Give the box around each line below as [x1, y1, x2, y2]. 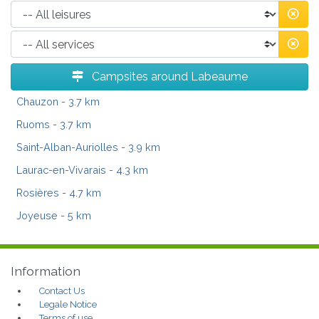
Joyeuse [16, 209, 58, 222]
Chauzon [16, 95, 58, 108]
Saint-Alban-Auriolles [16, 141, 118, 154]
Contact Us [39, 286, 85, 297]
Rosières [16, 187, 59, 199]
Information [11, 263, 80, 279]
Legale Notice [39, 299, 97, 310]
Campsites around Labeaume [88, 70, 248, 84]
